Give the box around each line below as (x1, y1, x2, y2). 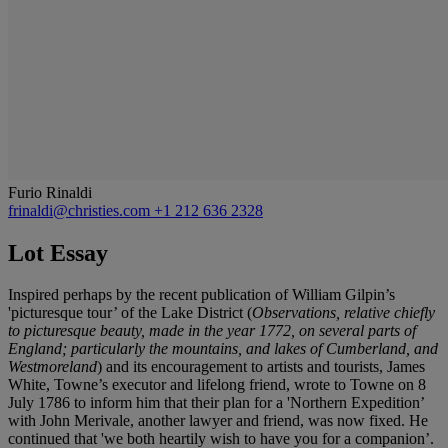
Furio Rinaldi (8, 183, 92, 201)
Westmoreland (8, 358, 97, 376)
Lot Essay (8, 239, 108, 266)
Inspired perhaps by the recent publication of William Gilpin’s (8, 286, 395, 304)
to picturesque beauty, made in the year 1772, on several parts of (8, 322, 416, 340)
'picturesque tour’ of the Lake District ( (8, 304, 252, 322)
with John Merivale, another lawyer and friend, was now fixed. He (8, 412, 428, 430)
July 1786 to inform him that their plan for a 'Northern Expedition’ (8, 394, 424, 412)
